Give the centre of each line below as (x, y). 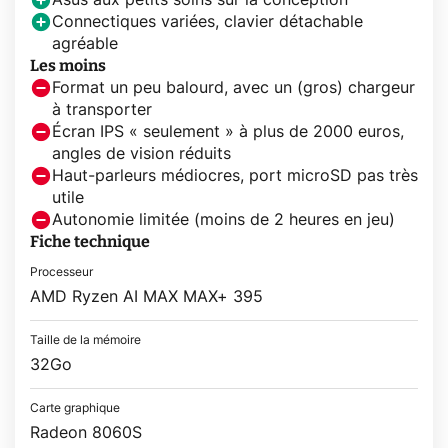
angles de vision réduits (141, 154)
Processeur (61, 272)
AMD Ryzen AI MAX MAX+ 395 (146, 297)
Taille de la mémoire (85, 340)
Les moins (68, 66)
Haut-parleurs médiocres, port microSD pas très (235, 176)
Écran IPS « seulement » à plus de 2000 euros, (228, 132)
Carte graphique (75, 408)
